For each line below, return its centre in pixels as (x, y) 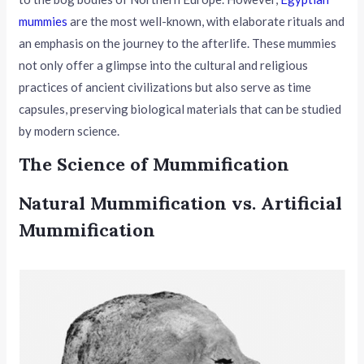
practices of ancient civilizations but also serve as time (165, 87)
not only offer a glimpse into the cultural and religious (164, 65)
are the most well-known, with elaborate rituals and (206, 21)
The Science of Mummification (154, 164)
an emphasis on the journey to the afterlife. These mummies (178, 43)
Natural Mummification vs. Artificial (181, 203)
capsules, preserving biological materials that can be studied (180, 108)
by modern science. (69, 130)
